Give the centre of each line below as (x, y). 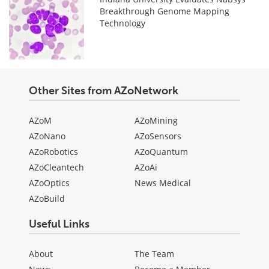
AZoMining (156, 121)
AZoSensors (158, 136)
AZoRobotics (53, 152)
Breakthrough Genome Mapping (165, 11)
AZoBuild (47, 199)
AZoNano (47, 136)
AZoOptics (49, 183)
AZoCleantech (56, 168)
